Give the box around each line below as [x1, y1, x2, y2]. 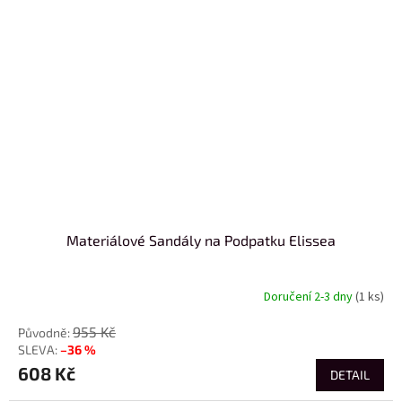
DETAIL [330, 367, 370, 383]
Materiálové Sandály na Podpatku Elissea [66, 232, 336, 249]
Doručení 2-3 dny [264, 287, 355, 306]
